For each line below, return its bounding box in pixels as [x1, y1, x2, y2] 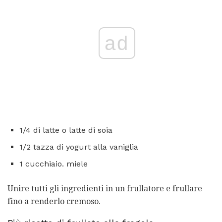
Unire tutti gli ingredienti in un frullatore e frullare [7, 183, 202, 193]
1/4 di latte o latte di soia [19, 125, 112, 135]
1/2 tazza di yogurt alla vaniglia [19, 142, 138, 152]
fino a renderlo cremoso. [7, 196, 101, 206]
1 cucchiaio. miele [19, 159, 88, 168]
